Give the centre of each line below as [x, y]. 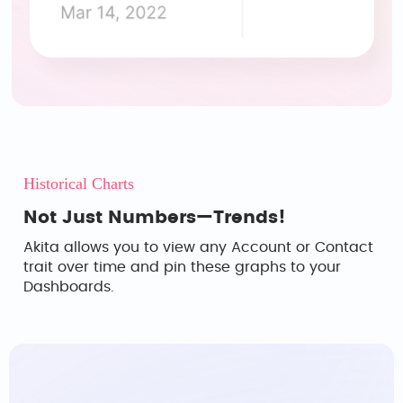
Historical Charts [79, 184]
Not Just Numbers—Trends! [155, 218]
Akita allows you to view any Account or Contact [198, 247]
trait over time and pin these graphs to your [182, 267]
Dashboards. [69, 287]
